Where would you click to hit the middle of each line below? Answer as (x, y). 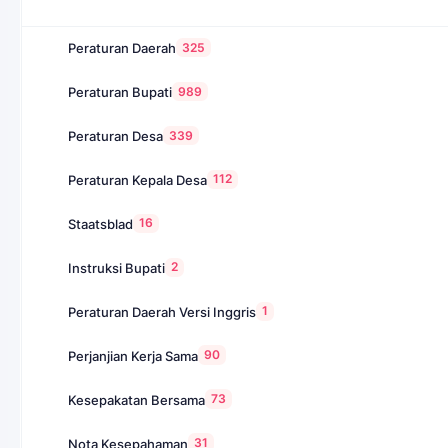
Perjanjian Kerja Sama (133, 355)
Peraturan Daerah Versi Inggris (162, 311)
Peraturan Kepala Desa (137, 179)
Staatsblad (100, 223)
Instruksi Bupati (116, 267)
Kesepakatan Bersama (136, 399)
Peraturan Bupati (120, 92)
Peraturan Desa (115, 136)
